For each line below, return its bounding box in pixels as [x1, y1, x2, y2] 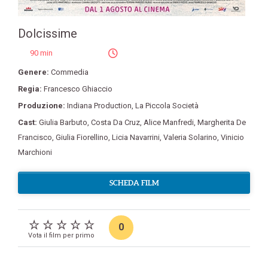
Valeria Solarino [163, 133, 217, 142]
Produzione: [18, 101, 67, 111]
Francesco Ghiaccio [44, 84, 112, 94]
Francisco [18, 133, 52, 142]
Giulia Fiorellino [56, 133, 108, 142]
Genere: [18, 68, 51, 77]
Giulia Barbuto [39, 118, 87, 127]
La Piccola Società [135, 101, 199, 111]
